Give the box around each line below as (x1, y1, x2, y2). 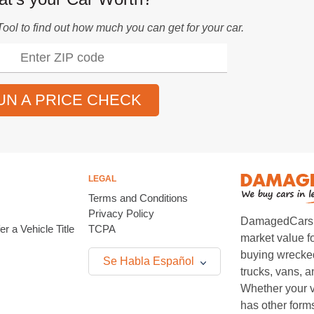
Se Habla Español (102, 255, 197, 267)
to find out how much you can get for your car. (18, 22, 244, 34)
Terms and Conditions (88, 192, 188, 204)
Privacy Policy (88, 207, 154, 219)
